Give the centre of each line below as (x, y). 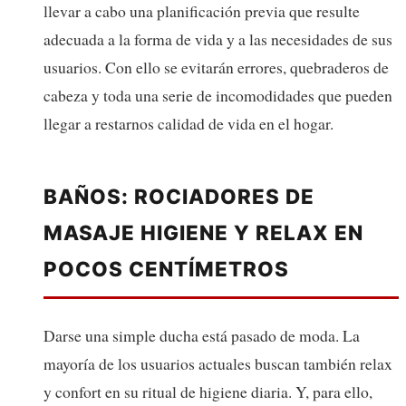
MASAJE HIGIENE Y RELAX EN (203, 232)
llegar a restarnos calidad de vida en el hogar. (188, 123)
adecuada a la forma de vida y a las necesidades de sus (218, 39)
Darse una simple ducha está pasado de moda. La (202, 335)
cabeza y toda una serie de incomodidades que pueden (218, 95)
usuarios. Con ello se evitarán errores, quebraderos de (216, 67)
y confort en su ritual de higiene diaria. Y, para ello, (208, 391)
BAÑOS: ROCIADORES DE (179, 196)
